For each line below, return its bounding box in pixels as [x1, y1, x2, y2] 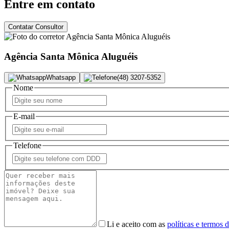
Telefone [13, 141, 41, 150]
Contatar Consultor [8, 23, 63, 31]
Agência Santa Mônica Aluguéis [4, 51, 138, 62]
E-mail [13, 112, 35, 121]
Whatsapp [46, 73, 76, 81]
